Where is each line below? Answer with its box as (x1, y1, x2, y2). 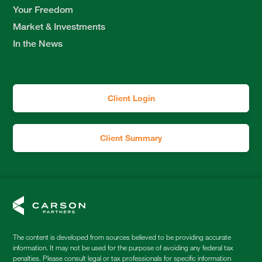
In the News (13, 38, 63, 50)
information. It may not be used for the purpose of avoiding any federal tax (13, 243, 234, 253)
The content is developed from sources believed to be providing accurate (13, 232, 232, 242)
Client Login (107, 93, 155, 104)
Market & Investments (13, 21, 106, 33)
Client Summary (100, 133, 162, 143)
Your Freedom (13, 4, 74, 16)
